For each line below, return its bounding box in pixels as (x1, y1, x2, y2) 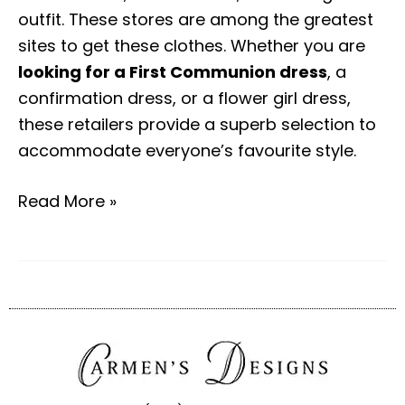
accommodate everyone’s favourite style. (18, 139, 356, 163)
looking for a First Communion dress (18, 61, 327, 84)
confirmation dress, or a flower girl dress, (18, 87, 351, 110)
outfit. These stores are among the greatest (18, 8, 373, 32)
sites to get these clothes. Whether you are (18, 34, 365, 58)
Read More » (18, 190, 117, 213)
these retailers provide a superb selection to (18, 113, 376, 137)
